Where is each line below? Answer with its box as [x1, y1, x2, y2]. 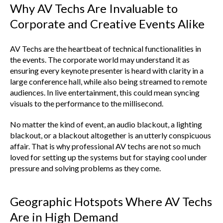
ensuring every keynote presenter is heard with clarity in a [10, 65, 204, 75]
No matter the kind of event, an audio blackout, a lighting [10, 119, 202, 129]
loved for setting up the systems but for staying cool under [10, 152, 207, 162]
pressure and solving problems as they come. [10, 163, 161, 173]
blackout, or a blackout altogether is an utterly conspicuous [10, 130, 211, 140]
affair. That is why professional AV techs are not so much [10, 141, 201, 151]
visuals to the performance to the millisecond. [10, 98, 163, 108]
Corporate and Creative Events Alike [10, 16, 205, 31]
